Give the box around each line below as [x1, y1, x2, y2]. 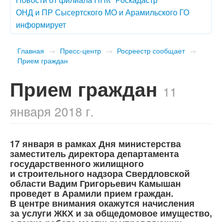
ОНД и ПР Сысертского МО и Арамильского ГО [16, 6, 189, 18]
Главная [17, 45, 44, 55]
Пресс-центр [60, 45, 101, 55]
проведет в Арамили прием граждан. [10, 186, 173, 199]
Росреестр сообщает [117, 45, 185, 55]
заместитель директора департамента [10, 147, 179, 160]
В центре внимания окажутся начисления [10, 196, 195, 209]
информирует [16, 18, 66, 30]
